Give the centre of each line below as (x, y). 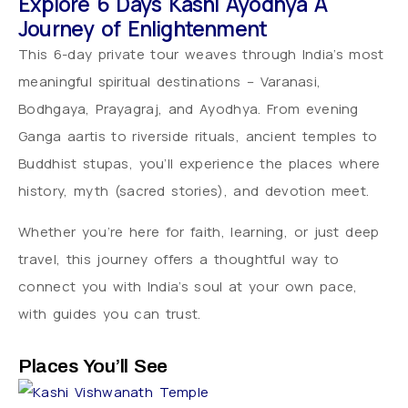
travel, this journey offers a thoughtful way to (179, 259)
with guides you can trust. (110, 313)
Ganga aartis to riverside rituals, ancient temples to (198, 137)
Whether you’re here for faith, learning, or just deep (199, 231)
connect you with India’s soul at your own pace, (188, 286)
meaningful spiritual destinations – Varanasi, (170, 82)
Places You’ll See (93, 366)
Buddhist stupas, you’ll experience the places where (199, 164)
